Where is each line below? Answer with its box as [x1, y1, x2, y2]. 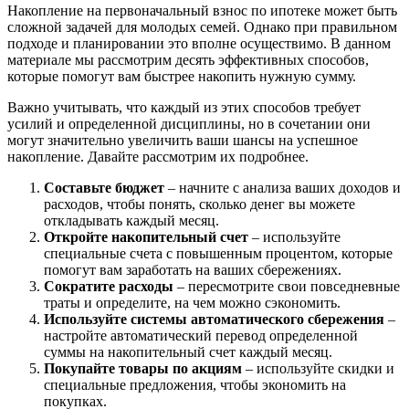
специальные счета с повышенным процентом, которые [44, 246, 393, 262]
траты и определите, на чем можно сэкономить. [44, 295, 341, 311]
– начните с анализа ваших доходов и [164, 180, 401, 196]
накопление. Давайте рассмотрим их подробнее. [7, 149, 309, 165]
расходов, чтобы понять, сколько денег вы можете [44, 196, 355, 213]
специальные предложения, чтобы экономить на [44, 377, 346, 393]
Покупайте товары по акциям [44, 361, 242, 377]
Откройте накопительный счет [44, 229, 248, 246]
